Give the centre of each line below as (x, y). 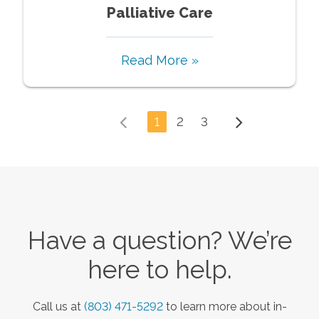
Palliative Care (159, 12)
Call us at (58, 306)
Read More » (159, 60)
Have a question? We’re (159, 240)
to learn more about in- (226, 306)
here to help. (159, 269)
